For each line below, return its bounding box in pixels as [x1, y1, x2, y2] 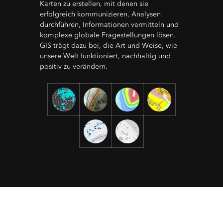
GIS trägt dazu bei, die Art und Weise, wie [40, 41, 177, 50]
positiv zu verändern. [40, 62, 108, 71]
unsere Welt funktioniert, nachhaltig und [40, 51, 171, 60]
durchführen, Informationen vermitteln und [40, 20, 179, 29]
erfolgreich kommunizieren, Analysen [40, 9, 161, 18]
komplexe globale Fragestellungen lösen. [40, 30, 176, 39]
